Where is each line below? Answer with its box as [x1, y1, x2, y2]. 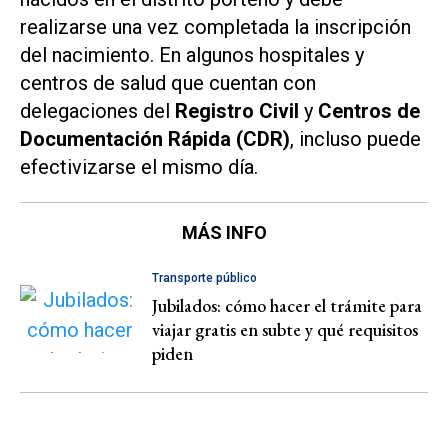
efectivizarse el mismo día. [20, 155, 258, 180]
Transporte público [152, 271, 257, 286]
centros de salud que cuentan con [20, 71, 316, 96]
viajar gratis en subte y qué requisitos [152, 318, 418, 342]
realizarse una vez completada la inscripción [20, 15, 411, 40]
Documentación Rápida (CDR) [20, 127, 290, 152]
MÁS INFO [181, 222, 267, 244]
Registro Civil [175, 99, 299, 124]
